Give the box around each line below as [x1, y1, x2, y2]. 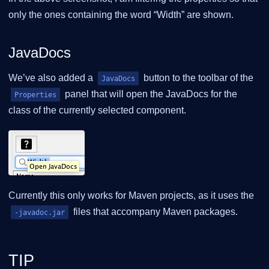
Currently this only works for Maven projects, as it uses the [8, 190, 254, 201]
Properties [14, 89, 56, 99]
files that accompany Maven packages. [71, 206, 238, 217]
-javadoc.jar [14, 207, 65, 217]
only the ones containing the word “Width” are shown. [8, 10, 234, 20]
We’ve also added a [8, 72, 95, 83]
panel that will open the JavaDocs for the [62, 88, 237, 99]
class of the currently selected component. [8, 104, 186, 115]
